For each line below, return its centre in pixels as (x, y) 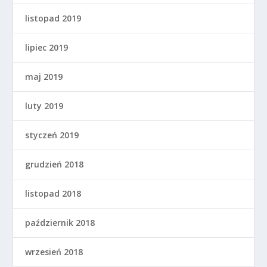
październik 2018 (60, 223)
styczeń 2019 (52, 135)
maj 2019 (44, 77)
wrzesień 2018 (54, 252)
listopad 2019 (53, 18)
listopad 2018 (53, 194)
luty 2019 (44, 106)
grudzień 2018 (55, 164)
